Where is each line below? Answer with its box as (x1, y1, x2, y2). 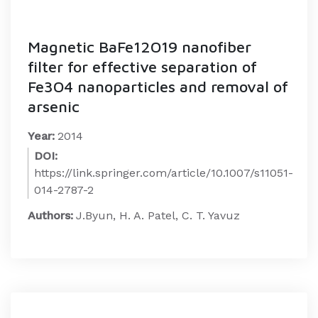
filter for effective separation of (28, 57, 257, 76)
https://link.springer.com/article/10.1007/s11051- (34, 166, 293, 180)
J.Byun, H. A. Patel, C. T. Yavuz (76, 209, 240, 222)
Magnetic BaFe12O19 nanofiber (28, 38, 251, 56)
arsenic (28, 97, 79, 116)
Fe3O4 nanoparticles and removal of (28, 77, 288, 96)
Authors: (28, 209, 73, 222)
